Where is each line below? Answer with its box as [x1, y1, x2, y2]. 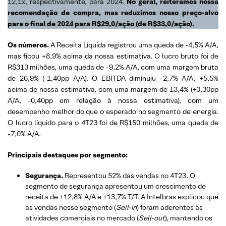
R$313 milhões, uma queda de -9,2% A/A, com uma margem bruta [8, 62, 218, 72]
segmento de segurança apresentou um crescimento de [25, 181, 206, 191]
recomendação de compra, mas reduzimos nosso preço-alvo [8, 8, 218, 17]
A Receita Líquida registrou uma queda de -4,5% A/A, [49, 40, 218, 49]
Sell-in [116, 202, 137, 212]
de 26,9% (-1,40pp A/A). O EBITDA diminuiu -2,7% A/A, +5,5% [8, 73, 218, 83]
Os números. [8, 40, 49, 49]
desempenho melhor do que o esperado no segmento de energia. [8, 106, 218, 116]
